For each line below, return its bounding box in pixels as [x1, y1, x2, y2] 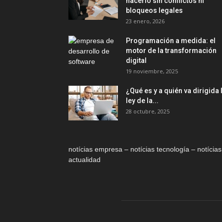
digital [126, 56, 147, 64]
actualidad [68, 156, 101, 164]
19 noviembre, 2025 [126, 67, 178, 75]
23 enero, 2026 [126, 17, 165, 25]
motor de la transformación [126, 47, 217, 55]
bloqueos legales [126, 6, 183, 14]
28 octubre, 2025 [126, 108, 169, 115]
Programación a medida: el [126, 37, 216, 45]
